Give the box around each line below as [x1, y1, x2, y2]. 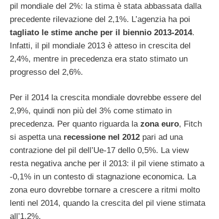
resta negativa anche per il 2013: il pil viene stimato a [10, 159, 204, 169]
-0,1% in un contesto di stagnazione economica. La [10, 172, 196, 182]
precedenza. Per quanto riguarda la [10, 119, 140, 129]
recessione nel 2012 [64, 132, 142, 142]
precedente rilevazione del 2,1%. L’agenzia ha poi [10, 14, 190, 24]
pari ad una [142, 132, 183, 142]
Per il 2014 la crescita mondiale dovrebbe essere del [10, 93, 201, 103]
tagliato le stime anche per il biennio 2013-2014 [10, 27, 192, 37]
